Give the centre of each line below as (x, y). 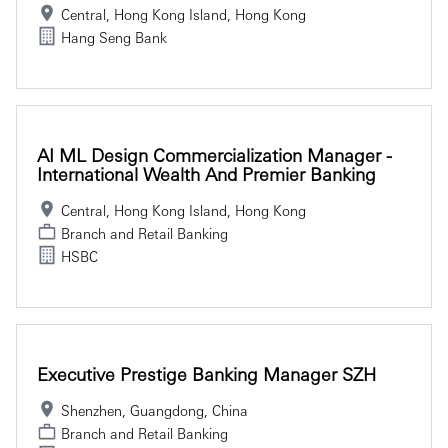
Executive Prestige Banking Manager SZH (206, 373)
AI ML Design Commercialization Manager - (214, 154)
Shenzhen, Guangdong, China (154, 409)
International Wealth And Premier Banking (206, 173)
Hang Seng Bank (114, 36)
